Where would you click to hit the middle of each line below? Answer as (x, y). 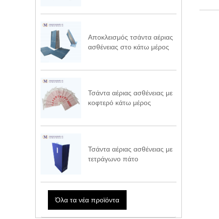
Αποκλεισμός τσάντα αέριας (131, 37)
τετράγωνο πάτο (113, 159)
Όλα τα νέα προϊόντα (87, 200)
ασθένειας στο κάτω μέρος (129, 47)
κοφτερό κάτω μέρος (120, 103)
